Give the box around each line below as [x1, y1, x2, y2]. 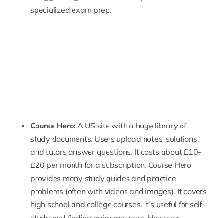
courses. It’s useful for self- [111, 200, 205, 210]
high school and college [30, 200, 112, 210]
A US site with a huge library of [75, 121, 186, 131]
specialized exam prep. [30, 5, 112, 15]
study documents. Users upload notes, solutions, [30, 134, 199, 144]
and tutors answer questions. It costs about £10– [30, 147, 202, 157]
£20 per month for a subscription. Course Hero [30, 160, 191, 170]
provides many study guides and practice [30, 173, 176, 183]
